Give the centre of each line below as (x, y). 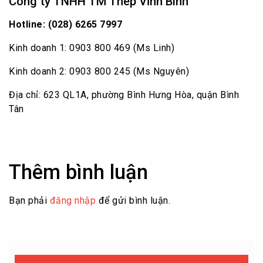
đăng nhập (73, 201)
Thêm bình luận (78, 172)
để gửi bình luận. (133, 201)
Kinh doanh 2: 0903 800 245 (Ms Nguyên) (99, 71)
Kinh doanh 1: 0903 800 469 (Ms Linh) (92, 48)
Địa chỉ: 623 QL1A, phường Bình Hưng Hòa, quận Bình (124, 95)
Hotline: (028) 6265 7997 (65, 24)
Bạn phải (29, 201)
